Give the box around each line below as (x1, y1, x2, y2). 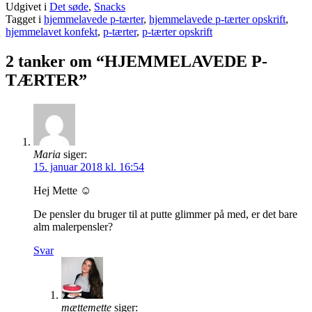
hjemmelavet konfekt (6, 26, 97, 38)
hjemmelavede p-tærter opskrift (149, 13, 286, 26)
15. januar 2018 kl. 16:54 (33, 161, 144, 173)
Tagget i (6, 13, 41, 26)
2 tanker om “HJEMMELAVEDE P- (6, 52, 267, 71)
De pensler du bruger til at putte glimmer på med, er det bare (33, 208, 297, 221)
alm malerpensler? (33, 221, 113, 233)
